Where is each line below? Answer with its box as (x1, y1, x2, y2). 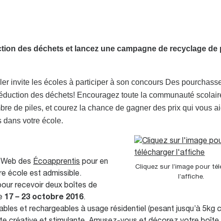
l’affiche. (178, 173, 205, 180)
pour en (80, 158, 109, 166)
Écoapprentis (33, 158, 80, 166)
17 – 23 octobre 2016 (4, 194, 84, 201)
